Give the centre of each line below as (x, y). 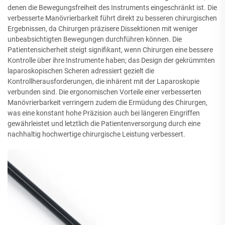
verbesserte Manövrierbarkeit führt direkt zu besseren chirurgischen (112, 18)
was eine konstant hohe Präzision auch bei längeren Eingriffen (104, 113)
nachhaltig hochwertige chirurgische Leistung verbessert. (96, 134)
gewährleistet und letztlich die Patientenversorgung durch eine (104, 123)
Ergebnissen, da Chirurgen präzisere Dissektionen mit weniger (103, 28)
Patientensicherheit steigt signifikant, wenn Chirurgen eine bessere (110, 49)
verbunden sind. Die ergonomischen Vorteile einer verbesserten (104, 92)
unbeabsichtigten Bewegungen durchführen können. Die (95, 39)
